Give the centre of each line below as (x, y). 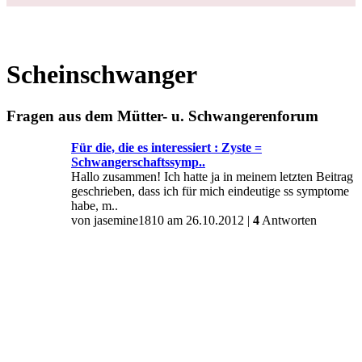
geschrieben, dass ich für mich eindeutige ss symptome (210, 191)
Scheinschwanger (102, 75)
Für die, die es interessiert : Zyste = (166, 147)
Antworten (288, 220)
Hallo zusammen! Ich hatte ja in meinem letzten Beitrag (212, 176)
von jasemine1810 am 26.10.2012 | (162, 220)
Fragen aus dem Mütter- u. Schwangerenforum (162, 116)
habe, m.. (95, 205)
